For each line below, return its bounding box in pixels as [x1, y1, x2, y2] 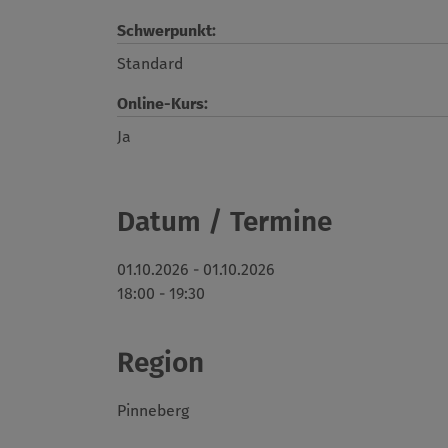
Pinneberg [117, 401, 189, 421]
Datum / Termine [117, 205, 332, 239]
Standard [117, 54, 183, 74]
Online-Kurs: [117, 94, 208, 114]
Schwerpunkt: [117, 21, 216, 41]
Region [117, 346, 204, 380]
